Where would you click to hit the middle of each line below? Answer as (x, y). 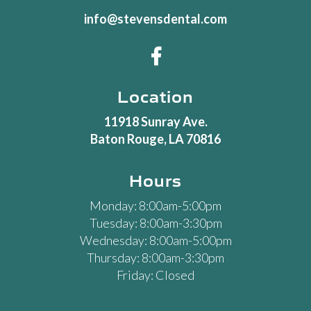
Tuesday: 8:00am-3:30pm (155, 223)
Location (155, 96)
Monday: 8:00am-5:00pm (155, 206)
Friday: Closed (155, 275)
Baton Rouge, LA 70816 (155, 139)
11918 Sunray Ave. (155, 122)
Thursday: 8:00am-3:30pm (155, 258)
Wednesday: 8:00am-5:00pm (155, 241)
